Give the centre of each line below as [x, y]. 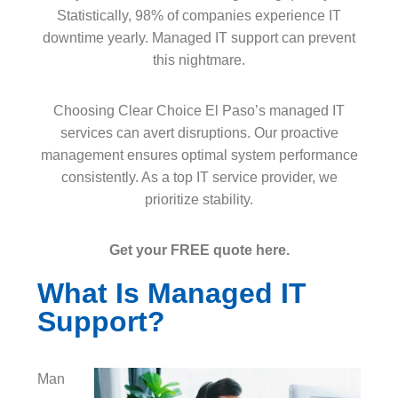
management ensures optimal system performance [199, 155]
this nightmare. [199, 60]
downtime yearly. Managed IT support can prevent [199, 37]
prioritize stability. [199, 199]
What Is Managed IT [172, 293]
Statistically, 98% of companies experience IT [199, 15]
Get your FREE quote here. [199, 250]
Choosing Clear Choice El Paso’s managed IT [199, 110]
